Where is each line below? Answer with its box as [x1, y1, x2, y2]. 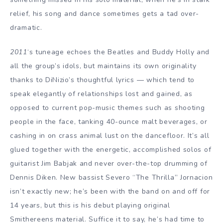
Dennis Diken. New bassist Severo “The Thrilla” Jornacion [10, 173, 213, 183]
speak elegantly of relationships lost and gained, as [10, 89, 193, 99]
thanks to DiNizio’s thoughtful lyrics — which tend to [10, 75, 195, 85]
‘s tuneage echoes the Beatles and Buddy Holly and [27, 47, 210, 57]
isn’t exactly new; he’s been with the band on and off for [10, 187, 210, 197]
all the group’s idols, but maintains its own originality [10, 61, 197, 71]
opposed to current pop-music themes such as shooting [10, 103, 205, 113]
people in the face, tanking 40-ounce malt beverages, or [10, 117, 208, 127]
